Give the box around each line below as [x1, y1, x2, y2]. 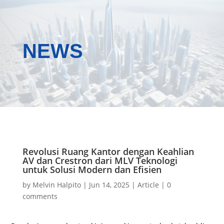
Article [137, 180, 159, 189]
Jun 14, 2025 [88, 180, 129, 189]
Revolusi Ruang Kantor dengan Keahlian [22, 145, 194, 157]
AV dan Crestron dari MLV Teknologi [22, 154, 177, 166]
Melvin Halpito [32, 180, 81, 189]
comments [22, 191, 57, 201]
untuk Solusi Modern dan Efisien [22, 163, 161, 175]
